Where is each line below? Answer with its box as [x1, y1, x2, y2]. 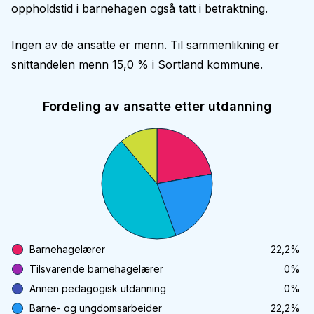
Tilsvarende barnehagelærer [29, 263, 163, 275]
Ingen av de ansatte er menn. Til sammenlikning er [11, 38, 280, 52]
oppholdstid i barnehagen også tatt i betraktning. [11, 1, 268, 15]
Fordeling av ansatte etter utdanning [42, 99, 272, 114]
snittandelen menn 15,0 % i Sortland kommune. [11, 57, 263, 71]
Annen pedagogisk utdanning [29, 282, 166, 294]
